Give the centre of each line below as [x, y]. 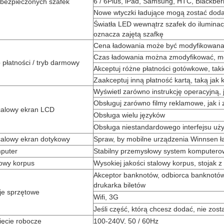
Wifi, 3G [106, 197]
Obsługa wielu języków [129, 115]
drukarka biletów [119, 185]
